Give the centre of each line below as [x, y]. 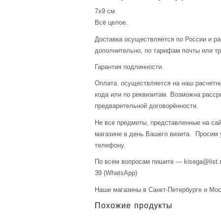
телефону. [110, 145]
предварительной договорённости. [147, 106]
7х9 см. [106, 11]
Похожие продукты [134, 206]
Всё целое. [111, 23]
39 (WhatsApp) [116, 173]
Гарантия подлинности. [129, 67]
